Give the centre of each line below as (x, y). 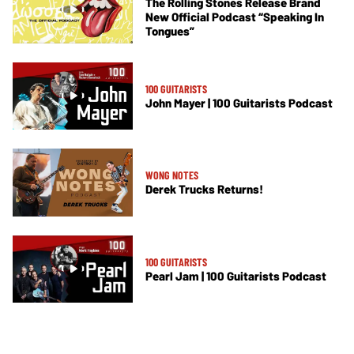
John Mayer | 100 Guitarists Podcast (239, 102)
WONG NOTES (172, 175)
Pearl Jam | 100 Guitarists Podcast (236, 275)
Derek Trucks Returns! (204, 189)
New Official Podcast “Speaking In (235, 16)
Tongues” (170, 30)
